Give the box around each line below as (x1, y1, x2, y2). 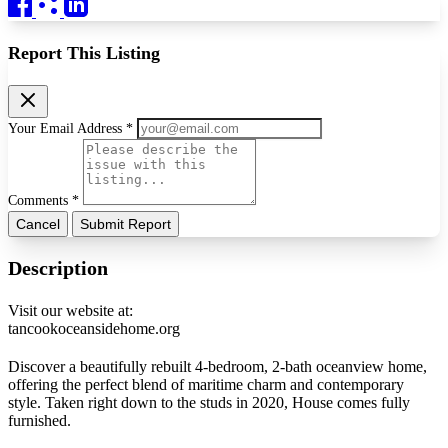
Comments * (8, 193, 83, 209)
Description (8, 256, 108, 279)
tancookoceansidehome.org (8, 319, 180, 337)
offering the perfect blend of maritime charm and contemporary (8, 375, 404, 393)
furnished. (8, 411, 71, 429)
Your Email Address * (8, 121, 137, 137)
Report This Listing (8, 43, 160, 64)
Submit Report (80, 216, 171, 233)
